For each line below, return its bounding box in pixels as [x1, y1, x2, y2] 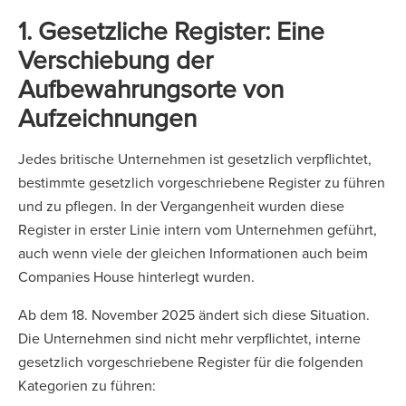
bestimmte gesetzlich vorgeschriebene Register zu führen [18, 172, 385, 192]
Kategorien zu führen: [18, 375, 159, 395]
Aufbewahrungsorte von [18, 71, 284, 106]
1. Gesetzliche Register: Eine [18, 13, 324, 48]
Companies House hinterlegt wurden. [18, 266, 258, 286]
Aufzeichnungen [18, 100, 197, 135]
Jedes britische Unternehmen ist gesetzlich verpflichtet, [18, 149, 372, 169]
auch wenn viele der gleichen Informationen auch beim [18, 243, 368, 263]
